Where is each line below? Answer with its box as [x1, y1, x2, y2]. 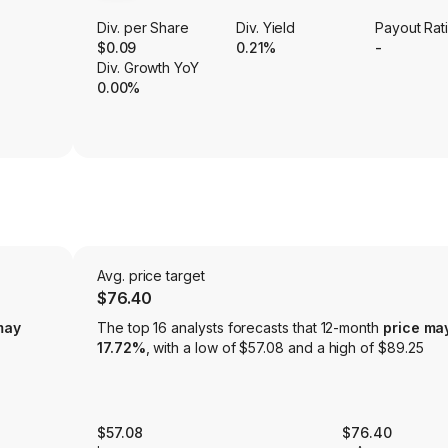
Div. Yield [235, 19, 296, 37]
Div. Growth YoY [97, 59, 199, 77]
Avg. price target [97, 267, 205, 285]
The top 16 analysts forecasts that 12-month [97, 319, 383, 337]
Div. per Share [97, 19, 190, 37]
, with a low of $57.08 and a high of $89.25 [145, 339, 424, 357]
